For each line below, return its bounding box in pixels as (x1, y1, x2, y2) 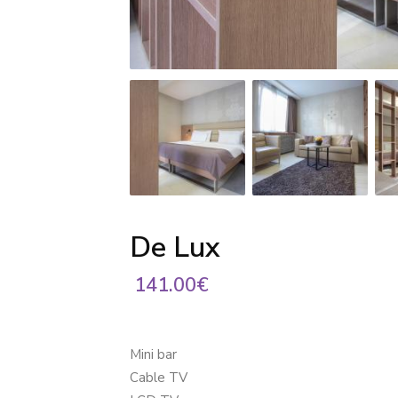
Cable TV (130, 368, 187, 386)
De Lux (130, 227, 220, 267)
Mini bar (130, 345, 177, 363)
